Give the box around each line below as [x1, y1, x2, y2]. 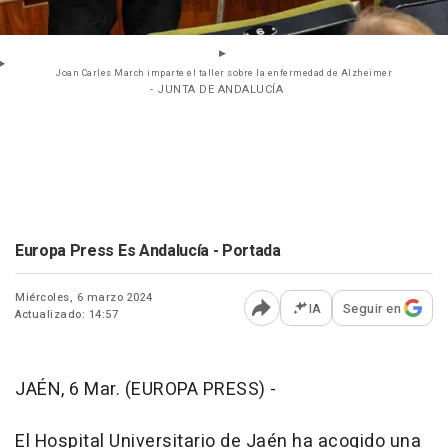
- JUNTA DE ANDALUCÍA [150, 80, 283, 98]
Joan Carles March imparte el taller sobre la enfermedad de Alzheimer [56, 66, 392, 80]
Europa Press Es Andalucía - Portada [15, 238, 281, 263]
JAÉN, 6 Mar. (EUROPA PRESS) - [15, 375, 277, 403]
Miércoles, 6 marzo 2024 [15, 288, 153, 306]
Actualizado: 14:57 [15, 305, 118, 323]
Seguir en [342, 298, 401, 318]
